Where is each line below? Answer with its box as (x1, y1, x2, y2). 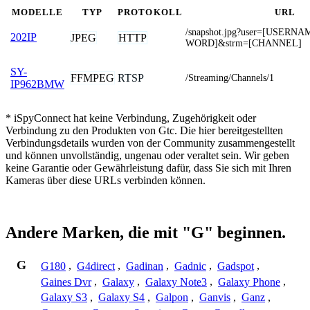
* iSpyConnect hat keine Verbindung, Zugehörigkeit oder (6, 111, 256, 124)
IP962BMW (10, 77, 64, 90)
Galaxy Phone (218, 275, 280, 288)
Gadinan (126, 259, 163, 272)
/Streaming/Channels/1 (185, 72, 274, 83)
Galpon (156, 291, 188, 304)
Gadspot (217, 259, 254, 272)
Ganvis (199, 291, 230, 304)
